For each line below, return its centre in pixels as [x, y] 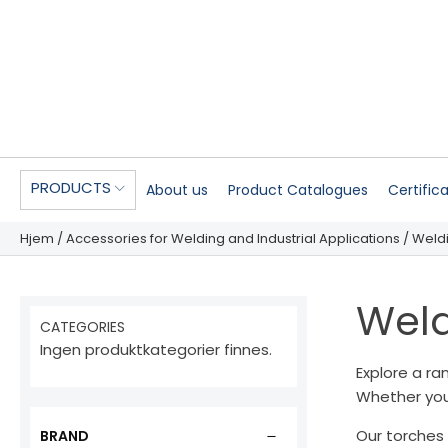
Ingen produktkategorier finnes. [156, 350]
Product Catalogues [298, 190]
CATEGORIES [82, 327]
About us [177, 190]
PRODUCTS [71, 188]
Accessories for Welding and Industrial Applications [233, 239]
